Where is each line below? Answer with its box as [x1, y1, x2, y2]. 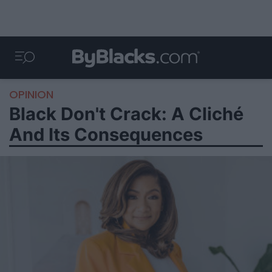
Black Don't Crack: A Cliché [9, 103, 243, 124]
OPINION [9, 87, 53, 102]
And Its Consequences [9, 124, 203, 145]
